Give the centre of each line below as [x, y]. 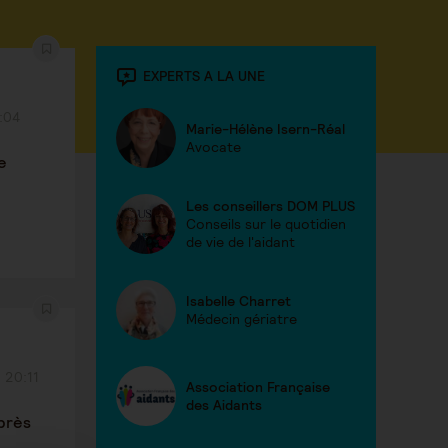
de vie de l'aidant [240, 242]
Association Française [258, 387]
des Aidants [224, 405]
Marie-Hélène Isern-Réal [265, 129]
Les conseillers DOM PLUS [270, 206]
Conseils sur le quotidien [266, 224]
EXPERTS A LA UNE [204, 75]
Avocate [213, 147]
